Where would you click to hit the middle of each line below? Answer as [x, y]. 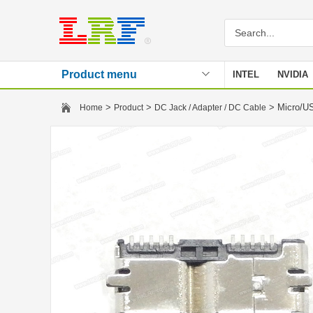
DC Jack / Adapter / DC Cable [210, 108]
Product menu [99, 74]
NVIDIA [293, 74]
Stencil [248, 101]
